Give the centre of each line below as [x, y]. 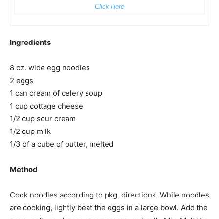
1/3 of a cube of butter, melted [62, 144]
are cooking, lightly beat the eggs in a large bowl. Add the [109, 207]
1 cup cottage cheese [46, 106]
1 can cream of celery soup [56, 93]
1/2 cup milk [30, 131]
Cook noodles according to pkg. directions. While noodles [109, 195]
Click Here [109, 6]
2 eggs [22, 80]
